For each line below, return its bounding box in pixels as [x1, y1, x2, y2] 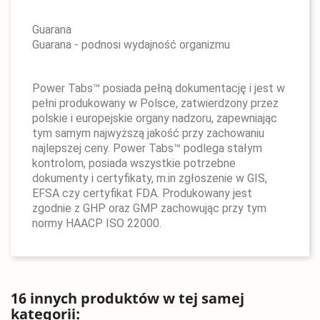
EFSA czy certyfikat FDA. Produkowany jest [32, 186, 252, 200]
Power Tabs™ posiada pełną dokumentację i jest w [32, 81, 285, 95]
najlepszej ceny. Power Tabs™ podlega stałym [32, 141, 262, 155]
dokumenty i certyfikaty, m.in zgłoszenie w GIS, [32, 171, 267, 185]
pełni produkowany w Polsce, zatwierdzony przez [32, 96, 279, 110]
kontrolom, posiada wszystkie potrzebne [32, 156, 236, 170]
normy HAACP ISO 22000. [32, 216, 161, 230]
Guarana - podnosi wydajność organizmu [32, 38, 230, 51]
